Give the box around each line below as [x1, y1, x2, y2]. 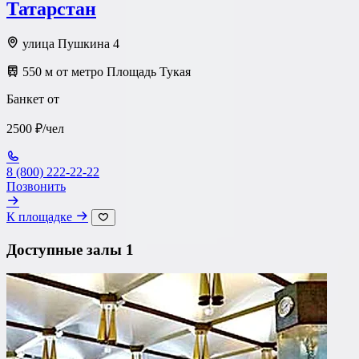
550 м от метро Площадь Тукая [19, 64, 191, 79]
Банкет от [6, 91, 59, 106]
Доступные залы [6, 240, 126, 258]
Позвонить [6, 179, 66, 193]
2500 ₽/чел [6, 121, 64, 135]
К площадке [6, 209, 75, 224]
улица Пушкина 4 [19, 36, 119, 50]
